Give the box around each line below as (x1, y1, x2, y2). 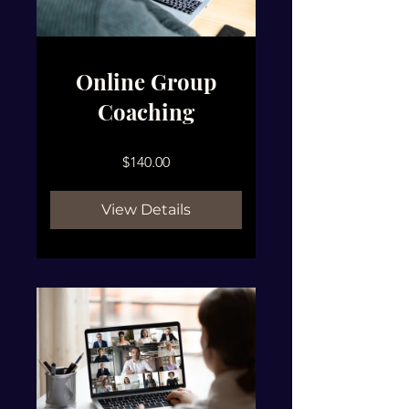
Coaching (98, 96, 194, 126)
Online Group (76, 66, 216, 96)
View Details (101, 200, 191, 218)
